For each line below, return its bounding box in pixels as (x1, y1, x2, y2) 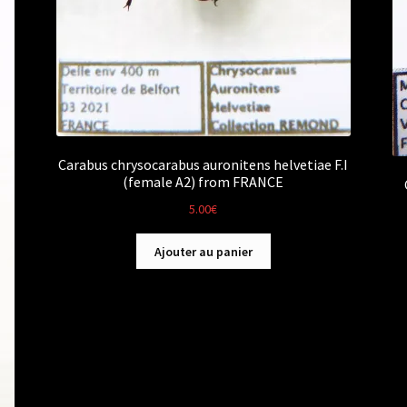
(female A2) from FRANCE (123, 173, 284, 192)
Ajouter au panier (154, 243, 253, 260)
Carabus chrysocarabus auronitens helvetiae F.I (58, 155, 349, 174)
